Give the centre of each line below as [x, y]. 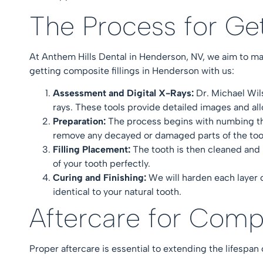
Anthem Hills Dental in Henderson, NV [122, 56]
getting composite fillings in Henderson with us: [134, 70]
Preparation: [80, 122]
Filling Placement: [93, 150]
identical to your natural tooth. [119, 192]
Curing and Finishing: [101, 178]
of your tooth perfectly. [104, 164]
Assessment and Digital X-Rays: [124, 93]
